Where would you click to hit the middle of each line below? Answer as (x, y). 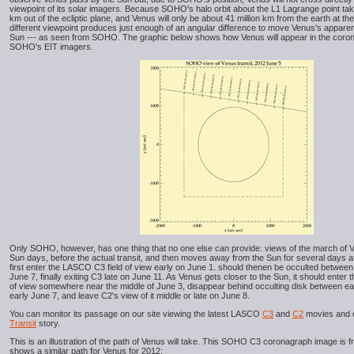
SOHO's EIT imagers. (51, 46)
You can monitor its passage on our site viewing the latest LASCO (136, 313)
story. (48, 323)
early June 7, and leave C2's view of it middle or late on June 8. (130, 295)
